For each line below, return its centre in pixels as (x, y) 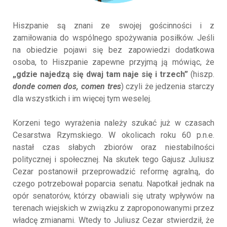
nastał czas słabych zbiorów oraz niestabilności (113, 147)
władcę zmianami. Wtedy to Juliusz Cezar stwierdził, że (113, 220)
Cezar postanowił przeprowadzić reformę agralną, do (113, 171)
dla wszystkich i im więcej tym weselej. (82, 98)
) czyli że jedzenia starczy (167, 86)
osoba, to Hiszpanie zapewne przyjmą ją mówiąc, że (113, 62)
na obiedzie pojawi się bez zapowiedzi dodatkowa (113, 50)
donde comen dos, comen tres (67, 86)
